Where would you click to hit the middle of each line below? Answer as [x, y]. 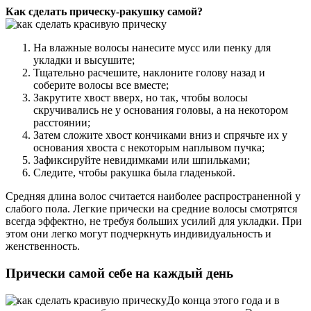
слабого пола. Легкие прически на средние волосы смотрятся [151, 209]
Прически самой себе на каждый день [119, 273]
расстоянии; [62, 123]
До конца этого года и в [223, 300]
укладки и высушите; [84, 60]
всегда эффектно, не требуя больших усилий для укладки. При [154, 221]
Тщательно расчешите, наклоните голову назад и [149, 73]
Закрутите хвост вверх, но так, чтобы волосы [141, 98]
